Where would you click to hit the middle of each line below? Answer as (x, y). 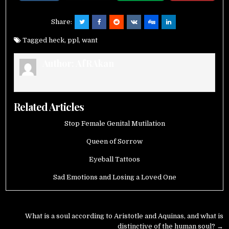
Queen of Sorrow (114, 141)
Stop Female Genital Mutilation (114, 123)
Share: (62, 22)
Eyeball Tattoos (114, 159)
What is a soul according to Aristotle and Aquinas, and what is (124, 216)
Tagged (35, 40)
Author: (59, 63)
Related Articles (49, 106)
